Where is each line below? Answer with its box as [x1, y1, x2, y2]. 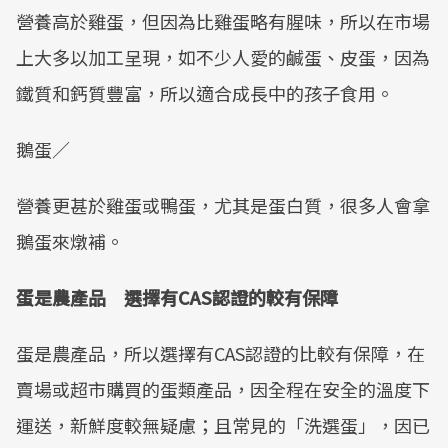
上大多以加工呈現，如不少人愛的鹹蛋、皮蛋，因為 [16, 44, 430, 70]
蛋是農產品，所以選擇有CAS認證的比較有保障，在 [16, 340, 425, 366]
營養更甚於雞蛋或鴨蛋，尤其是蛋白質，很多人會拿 [16, 192, 430, 218]
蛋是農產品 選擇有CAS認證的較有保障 [16, 284, 338, 310]
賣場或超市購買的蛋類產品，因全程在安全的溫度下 [16, 376, 430, 402]
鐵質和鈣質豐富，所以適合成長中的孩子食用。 [16, 80, 394, 106]
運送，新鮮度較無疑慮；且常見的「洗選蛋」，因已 [16, 412, 430, 438]
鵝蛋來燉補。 [16, 228, 124, 254]
